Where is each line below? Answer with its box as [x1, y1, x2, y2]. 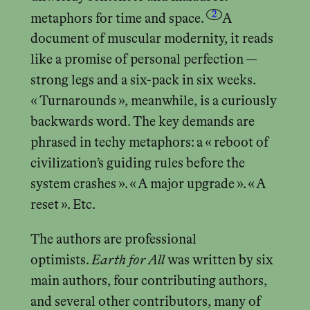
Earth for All [91, 253, 165, 267]
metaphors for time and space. [30, 12, 206, 26]
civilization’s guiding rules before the [30, 157, 245, 171]
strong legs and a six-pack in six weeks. [30, 74, 255, 88]
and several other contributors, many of [30, 295, 261, 309]
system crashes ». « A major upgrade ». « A [30, 178, 266, 192]
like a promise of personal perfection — [30, 53, 257, 67]
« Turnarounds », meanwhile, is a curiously [30, 95, 277, 109]
